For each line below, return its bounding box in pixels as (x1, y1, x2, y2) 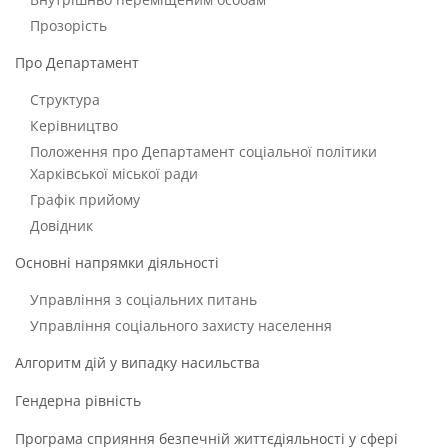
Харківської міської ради (30, 164, 198, 183)
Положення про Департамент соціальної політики (30, 142, 377, 161)
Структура (30, 90, 100, 109)
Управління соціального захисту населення (30, 316, 332, 335)
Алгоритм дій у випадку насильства (15, 353, 260, 372)
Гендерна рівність (15, 391, 141, 410)
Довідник (30, 216, 93, 235)
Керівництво (30, 116, 118, 135)
